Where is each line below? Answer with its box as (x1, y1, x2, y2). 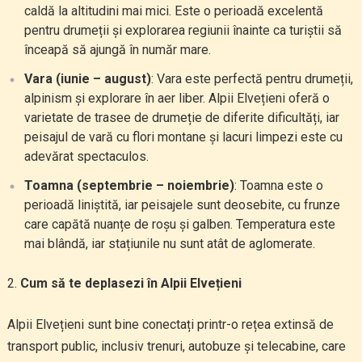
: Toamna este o (234, 178, 323, 193)
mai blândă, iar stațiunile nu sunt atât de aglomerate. (23, 236, 315, 251)
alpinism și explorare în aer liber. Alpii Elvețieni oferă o (23, 90, 330, 106)
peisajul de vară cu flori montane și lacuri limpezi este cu (23, 129, 343, 145)
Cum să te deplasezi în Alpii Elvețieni (19, 276, 242, 291)
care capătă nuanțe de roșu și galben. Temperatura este (23, 217, 335, 232)
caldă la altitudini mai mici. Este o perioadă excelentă (23, 3, 323, 19)
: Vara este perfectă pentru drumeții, (150, 71, 353, 86)
